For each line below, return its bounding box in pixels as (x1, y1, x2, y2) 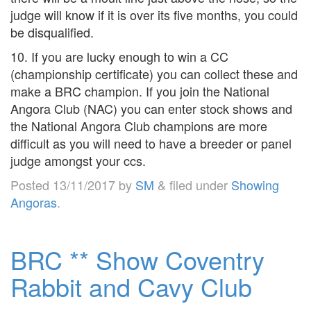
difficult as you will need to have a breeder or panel (10, 134, 292, 153)
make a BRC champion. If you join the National (10, 82, 269, 101)
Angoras (10, 193, 57, 212)
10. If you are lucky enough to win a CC (10, 47, 228, 66)
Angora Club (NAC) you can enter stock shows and (10, 99, 292, 118)
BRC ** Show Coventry (10, 242, 264, 278)
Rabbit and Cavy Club (10, 269, 252, 305)
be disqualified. (10, 23, 94, 42)
